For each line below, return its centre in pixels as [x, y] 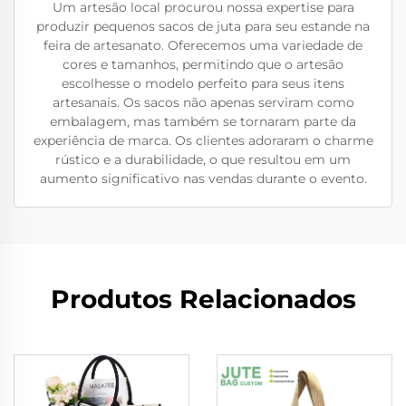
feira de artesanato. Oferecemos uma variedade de [203, 45]
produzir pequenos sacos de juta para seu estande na [203, 26]
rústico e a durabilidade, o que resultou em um [203, 159]
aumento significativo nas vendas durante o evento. [203, 179]
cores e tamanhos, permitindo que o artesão [203, 64]
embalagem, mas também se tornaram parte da [203, 121]
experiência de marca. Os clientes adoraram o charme [203, 140]
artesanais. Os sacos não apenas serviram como [203, 102]
